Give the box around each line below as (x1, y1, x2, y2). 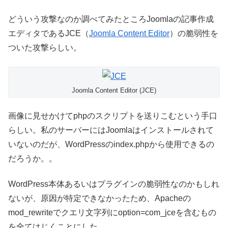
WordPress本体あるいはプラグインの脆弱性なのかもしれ (8, 180, 219, 189)
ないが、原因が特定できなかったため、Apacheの (8, 194, 191, 203)
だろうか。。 (8, 154, 57, 163)
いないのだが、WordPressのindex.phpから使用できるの (8, 139, 214, 149)
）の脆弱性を (169, 29, 218, 38)
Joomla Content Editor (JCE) (72, 86, 156, 94)
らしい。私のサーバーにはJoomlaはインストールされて (8, 125, 214, 134)
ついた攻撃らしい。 (8, 43, 81, 52)
